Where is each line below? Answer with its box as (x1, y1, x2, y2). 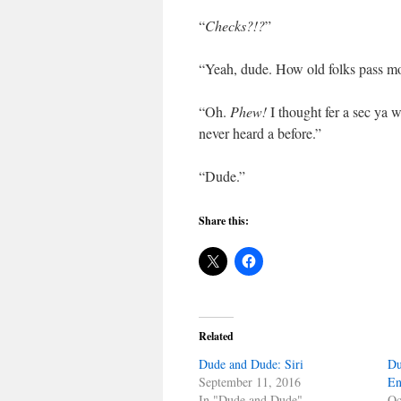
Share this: (199, 213, 249, 228)
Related (199, 328, 234, 344)
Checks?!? (205, 16, 265, 35)
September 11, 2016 (199, 373, 301, 390)
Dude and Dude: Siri (199, 355, 303, 372)
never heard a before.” (199, 124, 321, 142)
